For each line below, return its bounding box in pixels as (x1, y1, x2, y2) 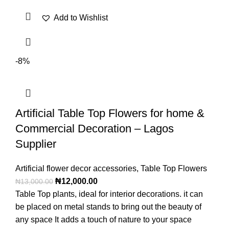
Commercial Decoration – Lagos (15, 122, 174, 135)
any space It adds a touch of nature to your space (15, 215, 192, 224)
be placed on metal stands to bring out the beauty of (15, 202, 201, 212)
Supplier (15, 138, 56, 151)
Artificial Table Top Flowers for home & (15, 107, 204, 120)
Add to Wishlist (54, 13, 108, 22)
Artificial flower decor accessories (15, 164, 136, 173)
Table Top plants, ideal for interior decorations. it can (15, 190, 203, 199)
